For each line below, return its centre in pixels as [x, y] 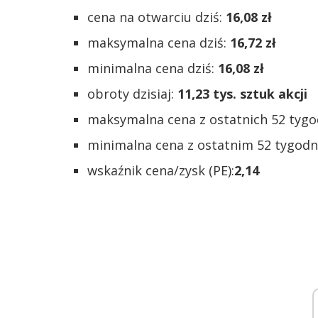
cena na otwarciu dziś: [157, 17]
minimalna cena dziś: [153, 68]
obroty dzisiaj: [132, 94]
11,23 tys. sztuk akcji [242, 94]
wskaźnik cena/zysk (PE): [161, 170]
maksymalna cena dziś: [159, 43]
